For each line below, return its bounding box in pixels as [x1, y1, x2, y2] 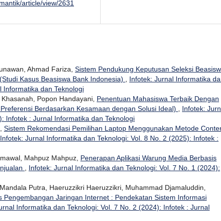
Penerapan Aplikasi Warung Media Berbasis [80, 153, 217, 162]
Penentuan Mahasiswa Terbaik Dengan [97, 94, 219, 103]
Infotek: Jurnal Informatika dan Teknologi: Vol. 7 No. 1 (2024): [29, 163, 220, 172]
